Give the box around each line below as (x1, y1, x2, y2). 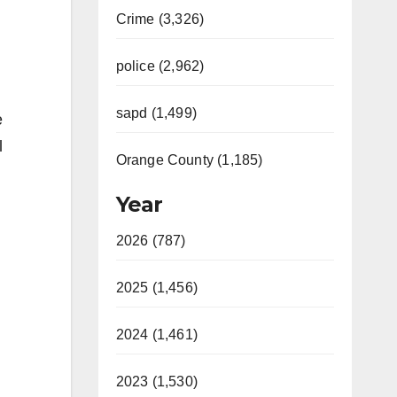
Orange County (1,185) (115, 152, 263, 167)
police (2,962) (115, 58, 205, 74)
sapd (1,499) (115, 105, 197, 121)
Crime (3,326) (115, 12, 205, 27)
